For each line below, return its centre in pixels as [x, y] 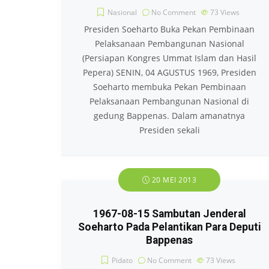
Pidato [122, 260]
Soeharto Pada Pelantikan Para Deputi [169, 227]
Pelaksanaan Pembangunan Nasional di [169, 101]
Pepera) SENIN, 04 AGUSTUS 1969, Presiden [169, 72]
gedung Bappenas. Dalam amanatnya [169, 116]
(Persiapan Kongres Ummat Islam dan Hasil [169, 58]
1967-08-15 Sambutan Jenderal [169, 214]
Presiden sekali [169, 130]
